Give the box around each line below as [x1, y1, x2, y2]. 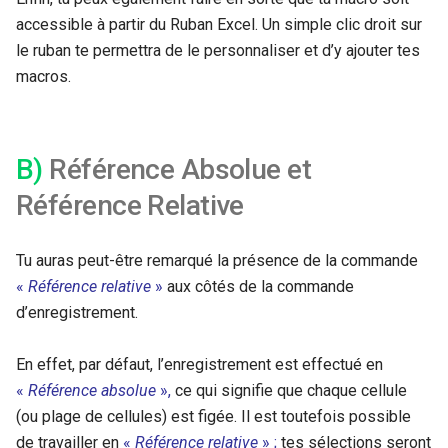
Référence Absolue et [42, 152, 312, 186]
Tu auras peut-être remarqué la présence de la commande [16, 250, 418, 270]
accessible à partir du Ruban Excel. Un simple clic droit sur [16, 14, 422, 34]
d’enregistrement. [16, 302, 138, 322]
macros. [16, 66, 71, 86]
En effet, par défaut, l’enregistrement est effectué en [16, 354, 383, 374]
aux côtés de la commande [163, 276, 354, 296]
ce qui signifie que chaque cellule [171, 380, 407, 400]
